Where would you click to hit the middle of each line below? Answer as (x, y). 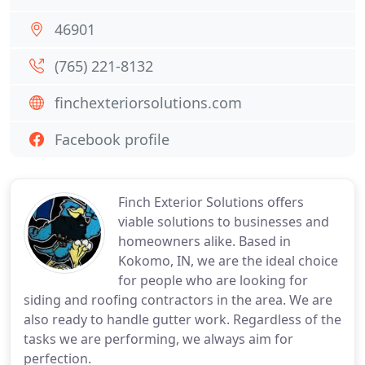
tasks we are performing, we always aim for (158, 339)
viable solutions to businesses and (224, 222)
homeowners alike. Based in (204, 241)
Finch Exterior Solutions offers (211, 202)
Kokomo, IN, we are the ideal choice (228, 261)
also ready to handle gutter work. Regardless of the (182, 319)
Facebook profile (112, 139)
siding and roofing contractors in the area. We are (178, 300)
